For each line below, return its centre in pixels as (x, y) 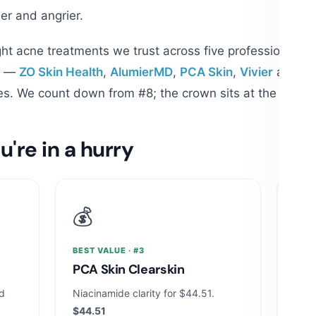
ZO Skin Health (61, 72)
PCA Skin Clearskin (129, 269)
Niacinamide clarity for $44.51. (144, 293)
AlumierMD (141, 72)
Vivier (256, 72)
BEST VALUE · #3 (109, 250)
